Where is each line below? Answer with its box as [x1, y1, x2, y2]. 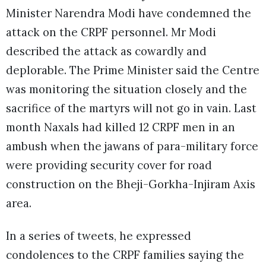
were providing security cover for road [6, 158, 212, 173]
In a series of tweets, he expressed [6, 228, 191, 243]
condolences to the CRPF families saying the [6, 247, 244, 262]
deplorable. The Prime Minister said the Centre [6, 63, 259, 78]
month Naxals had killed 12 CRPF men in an [6, 120, 235, 135]
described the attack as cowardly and [6, 44, 207, 59]
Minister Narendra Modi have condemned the [6, 6, 251, 21]
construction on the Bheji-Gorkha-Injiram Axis [6, 177, 255, 192]
